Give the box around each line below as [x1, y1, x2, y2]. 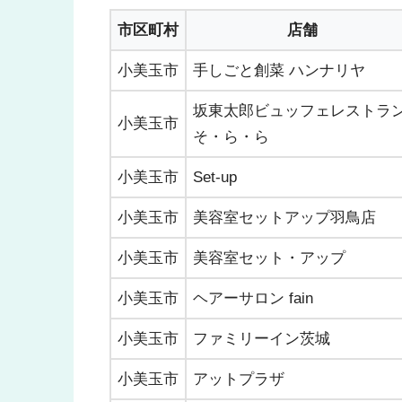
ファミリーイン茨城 [193, 329, 330, 347]
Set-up [193, 168, 237, 186]
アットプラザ [193, 370, 284, 388]
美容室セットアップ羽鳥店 [193, 208, 376, 226]
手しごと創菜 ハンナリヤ [193, 61, 365, 79]
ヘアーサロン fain [193, 289, 313, 307]
